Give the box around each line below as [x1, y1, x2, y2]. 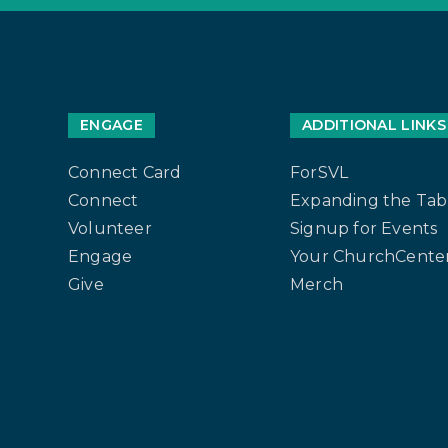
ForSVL [290, 162, 349, 182]
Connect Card [68, 162, 182, 182]
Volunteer [68, 218, 152, 238]
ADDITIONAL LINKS [302, 115, 446, 134]
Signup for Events [290, 218, 438, 238]
